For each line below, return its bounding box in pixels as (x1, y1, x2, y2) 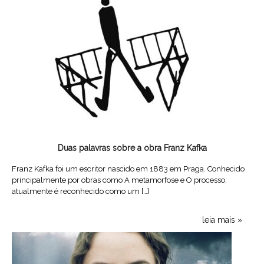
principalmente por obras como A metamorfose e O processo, (12, 175, 227, 184)
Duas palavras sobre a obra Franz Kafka (57, 143, 207, 153)
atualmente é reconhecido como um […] (12, 186, 149, 196)
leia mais (202, 215, 236, 225)
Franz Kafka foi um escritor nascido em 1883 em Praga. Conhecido (12, 164, 245, 173)
